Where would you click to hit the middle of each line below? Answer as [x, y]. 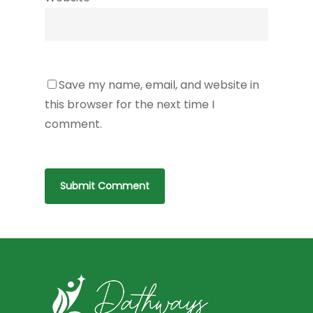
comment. [73, 124]
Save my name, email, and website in [159, 85]
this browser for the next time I [130, 104]
